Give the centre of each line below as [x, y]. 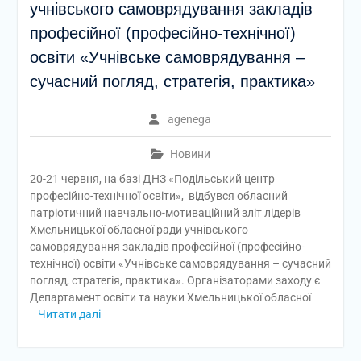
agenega [190, 119]
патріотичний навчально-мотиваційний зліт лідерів [165, 213]
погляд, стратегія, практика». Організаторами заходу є [175, 280]
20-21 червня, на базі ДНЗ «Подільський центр [152, 179]
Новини [190, 154]
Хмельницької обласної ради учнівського [139, 230]
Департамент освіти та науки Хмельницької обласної [170, 297]
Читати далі [69, 314]
